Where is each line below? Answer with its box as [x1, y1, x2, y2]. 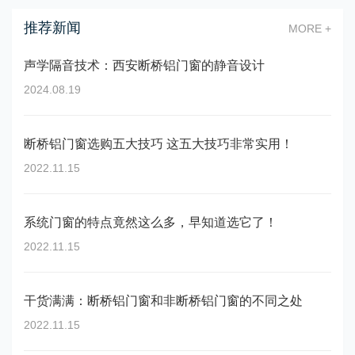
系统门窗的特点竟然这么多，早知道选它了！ [24, 215, 277, 229]
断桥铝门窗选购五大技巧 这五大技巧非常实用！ [24, 136, 293, 151]
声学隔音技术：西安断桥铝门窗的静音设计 [24, 58, 265, 72]
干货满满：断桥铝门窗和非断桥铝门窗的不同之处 [24, 293, 303, 307]
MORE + [288, 21, 331, 35]
